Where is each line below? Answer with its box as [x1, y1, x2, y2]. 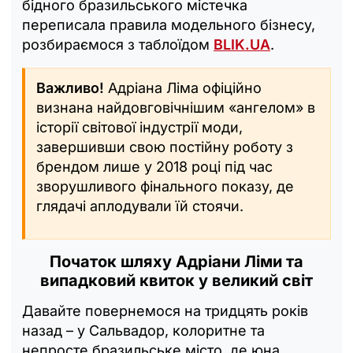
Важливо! [36, 79, 104, 96]
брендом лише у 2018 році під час [36, 158, 273, 175]
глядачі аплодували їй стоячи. [36, 197, 243, 214]
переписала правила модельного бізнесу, [22, 16, 315, 33]
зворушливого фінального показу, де [36, 177, 294, 195]
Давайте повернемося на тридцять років [22, 302, 308, 319]
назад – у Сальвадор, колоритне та [22, 321, 265, 339]
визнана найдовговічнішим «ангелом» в [36, 98, 315, 116]
